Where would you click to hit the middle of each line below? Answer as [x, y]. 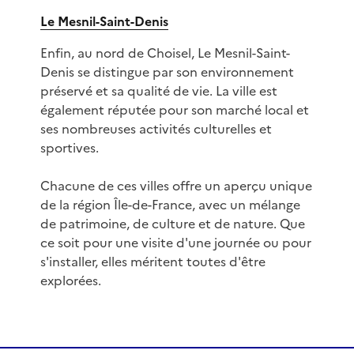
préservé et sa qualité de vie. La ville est [158, 91]
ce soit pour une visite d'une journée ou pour [175, 243]
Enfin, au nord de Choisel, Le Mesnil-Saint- [165, 53]
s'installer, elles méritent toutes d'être [153, 262]
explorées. [70, 281]
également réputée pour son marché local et [174, 110]
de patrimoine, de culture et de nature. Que [172, 224]
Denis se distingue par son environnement [167, 72]
